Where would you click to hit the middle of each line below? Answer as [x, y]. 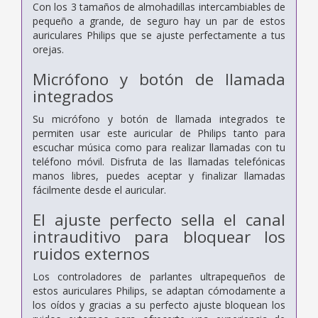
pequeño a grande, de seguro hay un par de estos [159, 21]
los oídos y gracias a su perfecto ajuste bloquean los [159, 305]
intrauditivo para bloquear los [159, 236]
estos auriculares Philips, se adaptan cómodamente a [159, 290]
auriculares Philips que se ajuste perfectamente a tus [159, 35]
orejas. [48, 49]
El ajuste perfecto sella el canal [159, 219]
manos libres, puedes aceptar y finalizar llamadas [159, 175]
